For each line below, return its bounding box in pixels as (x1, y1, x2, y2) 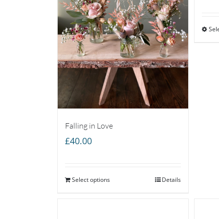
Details (162, 175, 181, 184)
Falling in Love (65, 120, 113, 131)
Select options (72, 175, 110, 184)
